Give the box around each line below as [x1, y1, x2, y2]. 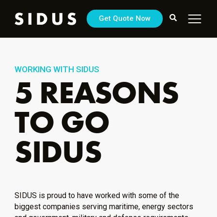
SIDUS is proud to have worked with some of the [15, 191, 179, 200]
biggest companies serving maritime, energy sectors [15, 202, 193, 211]
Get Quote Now [99, 14, 151, 23]
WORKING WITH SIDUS [15, 64, 99, 74]
